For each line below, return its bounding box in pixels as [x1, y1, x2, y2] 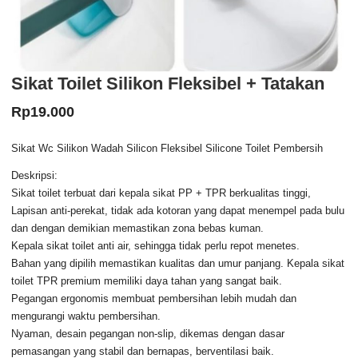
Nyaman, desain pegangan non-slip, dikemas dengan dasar [11, 327, 285, 340]
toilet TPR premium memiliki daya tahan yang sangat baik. [11, 274, 283, 287]
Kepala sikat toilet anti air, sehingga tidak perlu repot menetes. [11, 239, 300, 252]
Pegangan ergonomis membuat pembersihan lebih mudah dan [11, 292, 297, 304]
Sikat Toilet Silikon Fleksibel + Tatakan [11, 74, 325, 94]
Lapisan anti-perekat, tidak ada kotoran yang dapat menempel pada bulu [11, 204, 345, 217]
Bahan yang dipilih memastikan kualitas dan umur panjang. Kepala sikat [11, 257, 345, 269]
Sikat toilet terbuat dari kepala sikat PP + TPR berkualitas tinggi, [11, 186, 312, 199]
